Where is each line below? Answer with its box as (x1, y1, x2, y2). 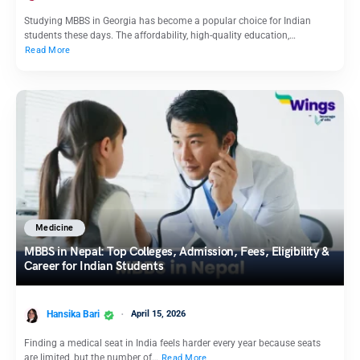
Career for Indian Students (24, 259, 166, 274)
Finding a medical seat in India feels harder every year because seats (24, 337, 321, 349)
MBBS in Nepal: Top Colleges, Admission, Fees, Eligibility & (24, 244, 329, 260)
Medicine (35, 223, 74, 234)
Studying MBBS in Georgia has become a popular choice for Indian (24, 15, 311, 27)
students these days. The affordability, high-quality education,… (24, 30, 296, 42)
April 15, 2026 (131, 309, 186, 319)
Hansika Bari (47, 309, 100, 320)
